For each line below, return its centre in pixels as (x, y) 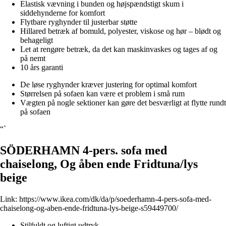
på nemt (33, 59)
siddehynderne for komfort (63, 13)
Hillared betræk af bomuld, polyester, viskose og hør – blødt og (121, 31)
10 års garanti (42, 68)
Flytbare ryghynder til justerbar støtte (79, 22)
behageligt (37, 40)
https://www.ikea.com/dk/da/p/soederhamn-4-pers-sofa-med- (115, 199)
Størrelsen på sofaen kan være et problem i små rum (102, 94)
